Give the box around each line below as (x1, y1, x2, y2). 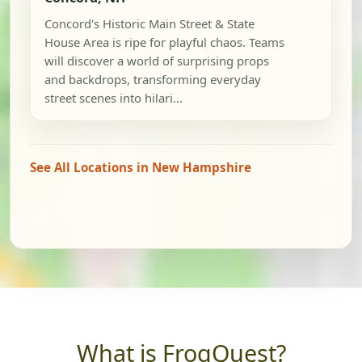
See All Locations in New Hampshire (30, 159, 251, 176)
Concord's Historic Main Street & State (44, 15, 255, 32)
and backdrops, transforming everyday (44, 71, 261, 88)
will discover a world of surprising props (44, 53, 269, 69)
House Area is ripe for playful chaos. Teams (44, 34, 284, 51)
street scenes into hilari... (44, 90, 183, 107)
